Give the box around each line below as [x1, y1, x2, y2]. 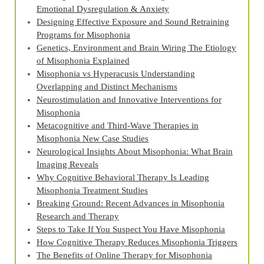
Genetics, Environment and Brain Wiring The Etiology [37, 43, 236, 53]
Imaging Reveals [37, 160, 98, 170]
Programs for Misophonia [37, 30, 130, 40]
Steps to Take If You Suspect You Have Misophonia [37, 225, 225, 235]
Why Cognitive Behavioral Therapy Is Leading [37, 173, 209, 183]
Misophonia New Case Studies [37, 134, 148, 144]
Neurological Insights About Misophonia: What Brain [37, 147, 233, 157]
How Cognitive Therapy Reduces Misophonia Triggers [37, 237, 237, 247]
